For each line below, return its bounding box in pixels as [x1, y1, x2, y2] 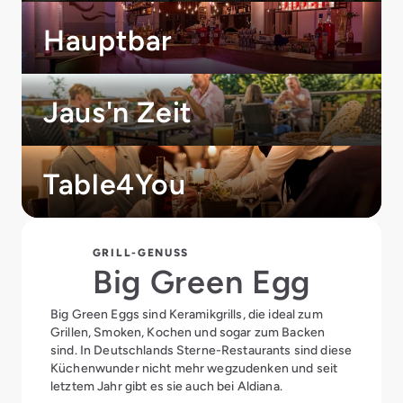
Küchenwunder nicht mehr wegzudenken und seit [50, 361, 338, 375]
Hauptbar [43, 23, 174, 58]
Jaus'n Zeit [43, 95, 193, 130]
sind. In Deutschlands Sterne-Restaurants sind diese [50, 343, 353, 357]
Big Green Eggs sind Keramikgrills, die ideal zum [50, 307, 323, 321]
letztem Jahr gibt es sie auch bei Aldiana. [50, 379, 282, 393]
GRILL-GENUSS [92, 246, 190, 259]
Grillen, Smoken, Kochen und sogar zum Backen [50, 325, 326, 339]
